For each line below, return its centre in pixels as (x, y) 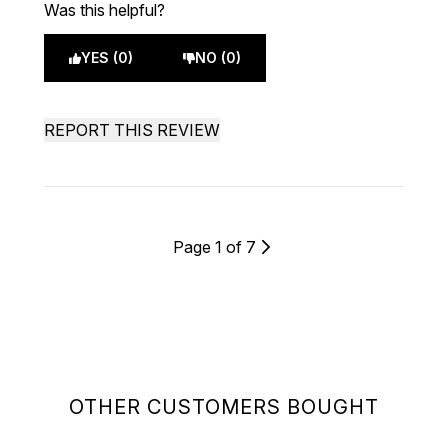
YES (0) (107, 57)
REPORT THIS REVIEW (132, 130)
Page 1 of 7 (214, 247)
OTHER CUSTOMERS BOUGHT (224, 407)
